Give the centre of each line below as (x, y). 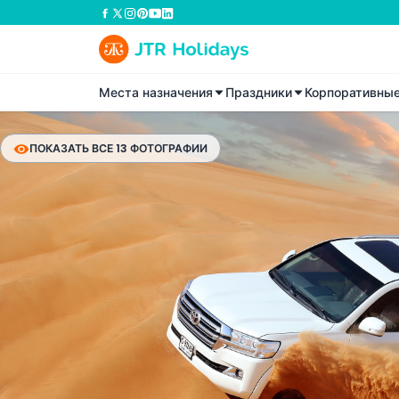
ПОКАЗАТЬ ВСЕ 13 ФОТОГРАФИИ (118, 149)
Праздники (259, 92)
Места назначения (156, 92)
